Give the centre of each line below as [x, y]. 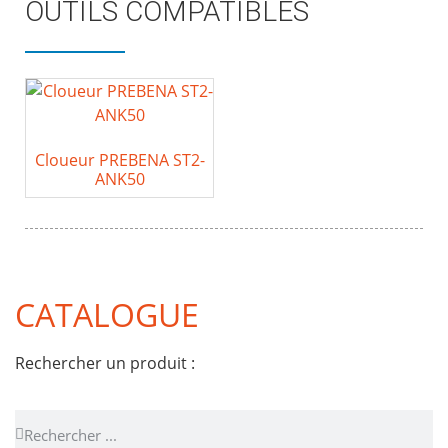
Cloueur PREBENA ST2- [119, 160]
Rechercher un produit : [105, 363]
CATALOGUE [107, 315]
